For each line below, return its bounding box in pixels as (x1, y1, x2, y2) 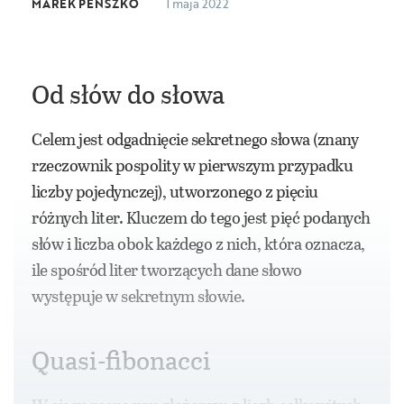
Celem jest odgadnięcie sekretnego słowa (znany (32, 127, 358, 151)
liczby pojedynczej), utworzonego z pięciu (32, 179, 318, 204)
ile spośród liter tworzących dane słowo (32, 258, 302, 282)
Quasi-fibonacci (32, 342, 211, 379)
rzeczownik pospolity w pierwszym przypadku (32, 153, 353, 178)
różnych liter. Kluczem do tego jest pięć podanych (32, 206, 371, 230)
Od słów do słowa (32, 76, 225, 113)
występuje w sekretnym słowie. (32, 284, 245, 308)
